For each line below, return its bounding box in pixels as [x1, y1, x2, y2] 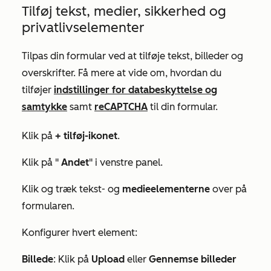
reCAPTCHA [94, 101, 148, 113]
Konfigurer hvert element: [22, 227, 137, 239]
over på [212, 183, 247, 195]
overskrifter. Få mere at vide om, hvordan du [22, 67, 221, 79]
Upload [91, 253, 125, 266]
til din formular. [148, 101, 220, 113]
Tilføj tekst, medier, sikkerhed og [22, 3, 226, 20]
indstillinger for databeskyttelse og [54, 84, 217, 96]
